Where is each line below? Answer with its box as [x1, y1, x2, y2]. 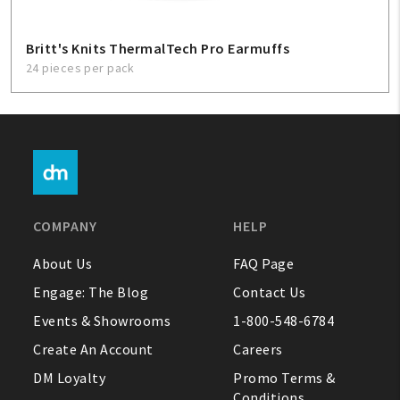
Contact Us [233, 283, 306, 301]
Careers [233, 340, 283, 358]
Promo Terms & [233, 369, 336, 387]
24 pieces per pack [26, 60, 135, 76]
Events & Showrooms [33, 312, 171, 329]
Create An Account [33, 340, 154, 358]
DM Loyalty [33, 369, 106, 387]
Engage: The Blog [33, 283, 149, 301]
